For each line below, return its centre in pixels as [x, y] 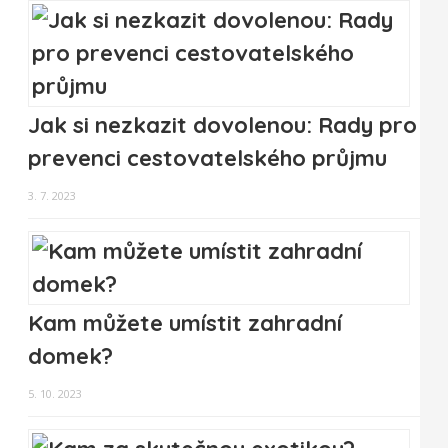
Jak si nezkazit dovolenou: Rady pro [222, 125]
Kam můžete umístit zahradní [185, 323]
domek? [70, 356]
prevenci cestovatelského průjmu [207, 158]
